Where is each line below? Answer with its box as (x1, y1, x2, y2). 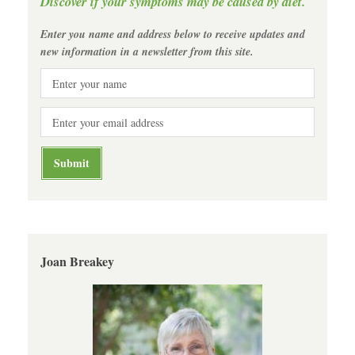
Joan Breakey (40, 252, 114, 271)
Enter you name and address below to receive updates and (40, 25, 305, 42)
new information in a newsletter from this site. (40, 43, 254, 59)
